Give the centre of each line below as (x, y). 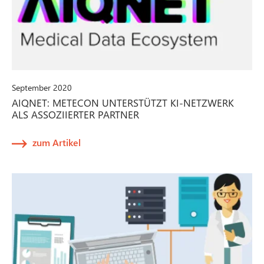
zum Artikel (57, 142)
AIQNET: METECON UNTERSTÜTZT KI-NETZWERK (123, 102)
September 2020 (42, 87)
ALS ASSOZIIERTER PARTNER (75, 114)
